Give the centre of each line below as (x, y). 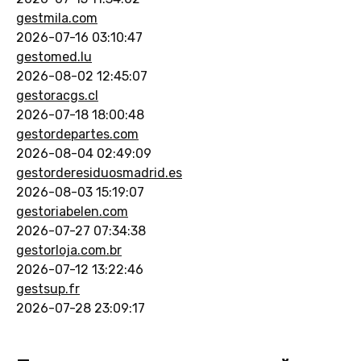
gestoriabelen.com (72, 211)
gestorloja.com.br (69, 250)
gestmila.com (57, 18)
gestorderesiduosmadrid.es (99, 172)
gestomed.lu (54, 56)
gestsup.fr (48, 288)
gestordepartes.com (77, 134)
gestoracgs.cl (57, 95)
